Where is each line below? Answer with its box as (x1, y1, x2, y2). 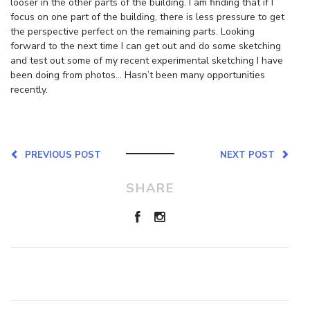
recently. (10, 82, 48, 96)
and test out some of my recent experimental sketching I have (10, 53, 283, 67)
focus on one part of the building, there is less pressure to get (10, 10, 284, 24)
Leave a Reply (97, 273, 203, 295)
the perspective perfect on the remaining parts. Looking (10, 24, 255, 38)
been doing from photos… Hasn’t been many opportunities (10, 68, 265, 82)
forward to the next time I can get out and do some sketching (10, 39, 281, 53)
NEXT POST (220, 148, 280, 161)
